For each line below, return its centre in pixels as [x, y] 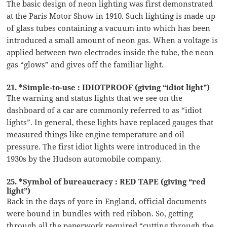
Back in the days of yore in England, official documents [107, 201]
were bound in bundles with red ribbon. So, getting [100, 213]
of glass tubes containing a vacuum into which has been [109, 28]
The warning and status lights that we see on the [95, 98]
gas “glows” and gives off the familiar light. [85, 64]
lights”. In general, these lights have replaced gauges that [110, 122]
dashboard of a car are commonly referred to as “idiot [104, 110]
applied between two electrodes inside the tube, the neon [110, 52]
